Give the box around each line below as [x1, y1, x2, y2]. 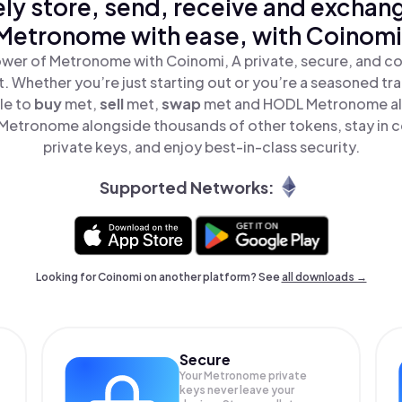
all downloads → [281, 270, 367, 284]
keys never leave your [179, 383, 295, 397]
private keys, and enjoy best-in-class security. [42, 137, 360, 156]
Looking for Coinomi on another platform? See [35, 270, 282, 284]
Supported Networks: [99, 176, 275, 197]
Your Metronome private [179, 369, 308, 382]
